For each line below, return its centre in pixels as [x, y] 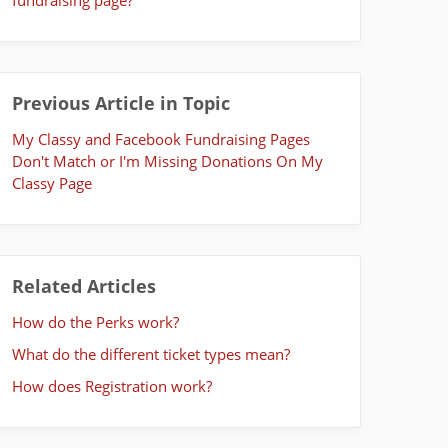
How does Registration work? [112, 385]
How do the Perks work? [95, 321]
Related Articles [84, 285]
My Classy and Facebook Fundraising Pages [161, 138]
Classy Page [52, 182]
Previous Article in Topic [121, 102]
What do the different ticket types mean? [151, 353]
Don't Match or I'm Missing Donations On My [167, 160]
